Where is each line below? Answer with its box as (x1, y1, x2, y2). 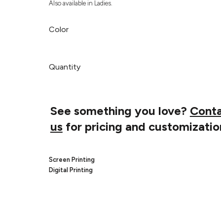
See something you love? (50, 103, 190, 118)
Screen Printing (48, 155, 95, 163)
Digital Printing (48, 166, 93, 174)
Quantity (48, 62, 80, 72)
